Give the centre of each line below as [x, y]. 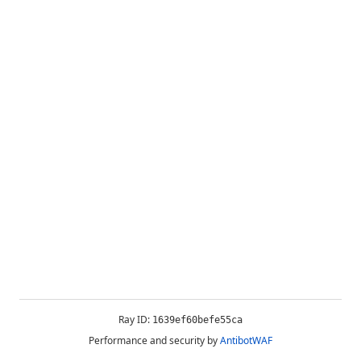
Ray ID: [135, 320]
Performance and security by [153, 340]
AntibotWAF [246, 340]
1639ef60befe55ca [197, 320]
